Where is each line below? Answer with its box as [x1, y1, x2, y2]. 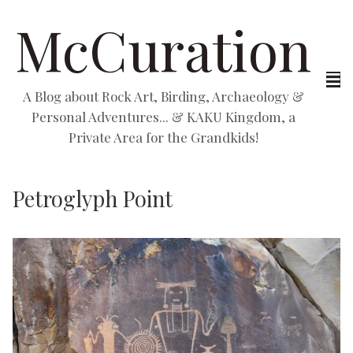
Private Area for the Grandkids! [68, 128, 258, 146]
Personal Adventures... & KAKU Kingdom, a [31, 108, 295, 125]
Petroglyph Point [13, 184, 173, 213]
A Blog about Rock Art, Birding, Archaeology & [22, 87, 304, 105]
